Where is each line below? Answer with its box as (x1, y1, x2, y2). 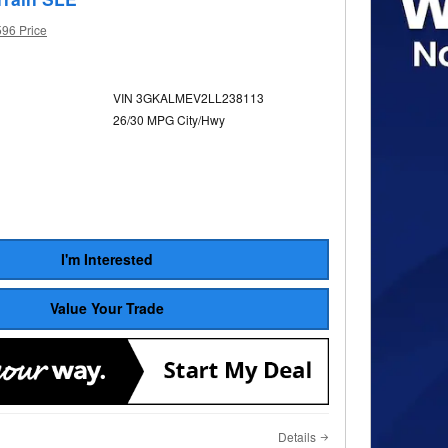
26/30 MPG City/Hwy (113, 111, 225, 129)
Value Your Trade (50, 298, 164, 319)
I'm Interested (61, 248, 153, 269)
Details (278, 428, 316, 446)
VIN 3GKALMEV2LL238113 (113, 89, 264, 107)
